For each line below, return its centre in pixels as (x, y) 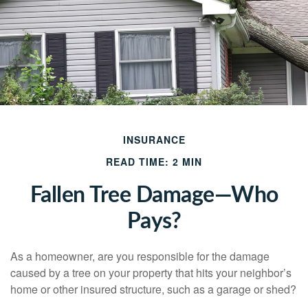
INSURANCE (154, 140)
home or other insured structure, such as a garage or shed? (153, 289)
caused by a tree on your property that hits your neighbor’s (151, 273)
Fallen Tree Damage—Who (154, 195)
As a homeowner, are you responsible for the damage (140, 256)
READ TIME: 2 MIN (154, 162)
